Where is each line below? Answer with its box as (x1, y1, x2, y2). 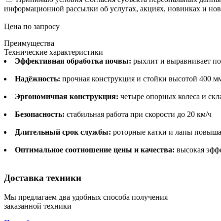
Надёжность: (15, 74, 60, 83)
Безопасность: (15, 110, 65, 119)
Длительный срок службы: (15, 128, 111, 137)
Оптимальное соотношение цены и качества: (15, 146, 175, 154)
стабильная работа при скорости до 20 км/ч (65, 110, 212, 119)
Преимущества (4, 39, 54, 48)
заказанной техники (4, 201, 72, 210)
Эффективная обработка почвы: (15, 57, 131, 66)
